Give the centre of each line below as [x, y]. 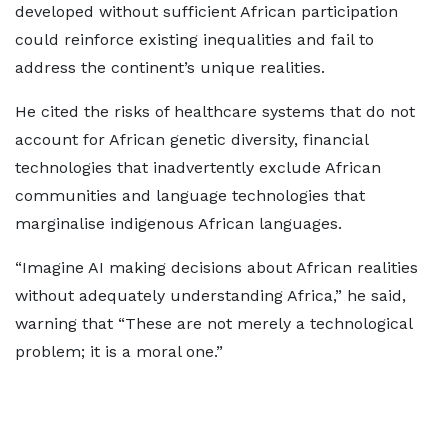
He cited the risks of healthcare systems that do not [215, 111]
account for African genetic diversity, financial [191, 139]
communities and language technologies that [190, 195]
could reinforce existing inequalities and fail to [194, 39]
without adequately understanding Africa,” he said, [210, 295]
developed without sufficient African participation [206, 11]
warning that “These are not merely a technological [213, 323]
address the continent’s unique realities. [170, 67]
